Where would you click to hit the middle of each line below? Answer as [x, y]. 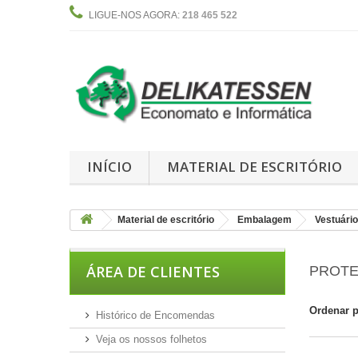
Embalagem [265, 219]
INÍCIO [109, 166]
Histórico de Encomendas [155, 315]
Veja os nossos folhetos [151, 339]
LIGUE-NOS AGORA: [135, 15]
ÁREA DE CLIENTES [153, 271]
